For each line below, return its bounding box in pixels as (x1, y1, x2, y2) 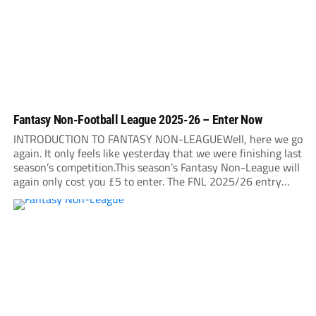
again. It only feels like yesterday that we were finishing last (13, 144, 302, 162)
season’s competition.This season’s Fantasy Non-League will (13, 158, 300, 176)
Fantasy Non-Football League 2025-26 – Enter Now (13, 111, 262, 127)
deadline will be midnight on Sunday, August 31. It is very (13, 186, 288, 204)
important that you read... (13, 200, 135, 218)
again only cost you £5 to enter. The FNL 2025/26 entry (13, 172, 281, 190)
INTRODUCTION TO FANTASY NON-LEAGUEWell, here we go (13, 130, 303, 147)
